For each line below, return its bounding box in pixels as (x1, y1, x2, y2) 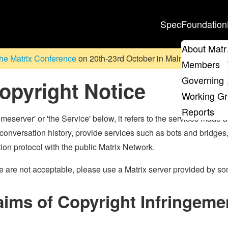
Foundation (181, 17, 227, 31)
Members (182, 58, 220, 71)
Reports (182, 105, 214, 119)
